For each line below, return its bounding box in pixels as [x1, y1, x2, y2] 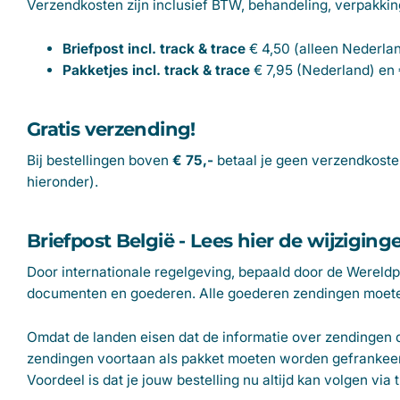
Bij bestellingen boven [27, 152, 172, 170]
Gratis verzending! [27, 117, 196, 140]
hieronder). [27, 173, 98, 191]
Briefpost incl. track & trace [62, 40, 246, 58]
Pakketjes [62, 62, 129, 79]
